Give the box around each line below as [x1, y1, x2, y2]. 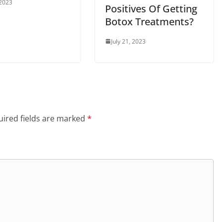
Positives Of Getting [105, 1, 197, 15]
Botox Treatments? [105, 14, 194, 28]
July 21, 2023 [111, 37, 146, 46]
